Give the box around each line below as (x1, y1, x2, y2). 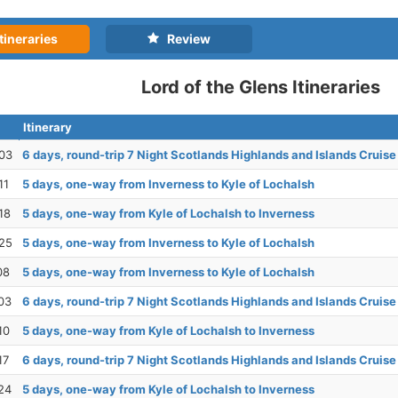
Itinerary (23, 120, 72, 135)
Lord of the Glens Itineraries (141, 76, 381, 99)
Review (158, 31, 211, 47)
